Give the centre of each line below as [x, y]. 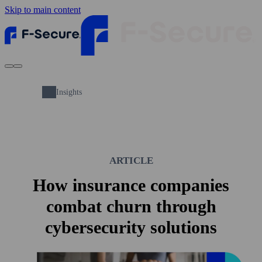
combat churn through [131, 206]
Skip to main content [43, 10]
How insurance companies [131, 185]
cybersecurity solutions [131, 227]
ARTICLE [131, 161]
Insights [69, 92]
